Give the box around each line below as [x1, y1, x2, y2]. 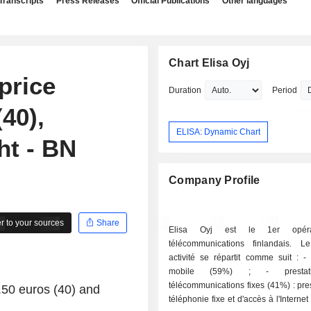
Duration [169, 85, 202, 95]
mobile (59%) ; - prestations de [169, 267, 267, 277]
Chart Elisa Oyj [169, 57, 250, 69]
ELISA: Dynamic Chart [176, 126, 261, 137]
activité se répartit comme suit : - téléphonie [169, 253, 304, 263]
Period [272, 85, 298, 95]
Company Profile [169, 174, 260, 187]
